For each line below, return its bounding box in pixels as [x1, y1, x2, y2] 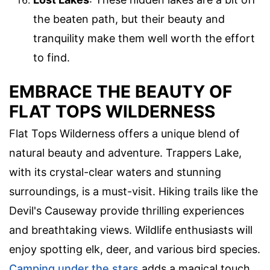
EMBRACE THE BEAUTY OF [9, 81, 232, 102]
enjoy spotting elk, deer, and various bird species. [9, 242, 260, 256]
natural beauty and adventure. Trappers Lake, [9, 146, 242, 159]
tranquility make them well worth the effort [33, 32, 255, 45]
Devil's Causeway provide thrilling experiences [9, 204, 244, 217]
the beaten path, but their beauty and [33, 13, 225, 26]
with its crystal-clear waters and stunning [9, 165, 221, 178]
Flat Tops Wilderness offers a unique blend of [9, 127, 240, 140]
